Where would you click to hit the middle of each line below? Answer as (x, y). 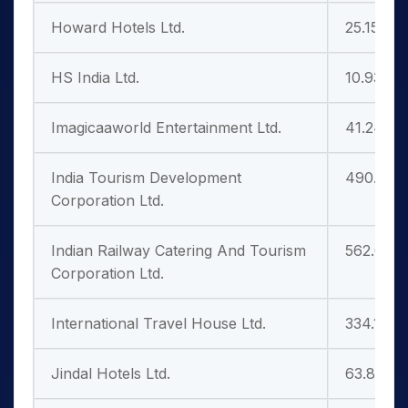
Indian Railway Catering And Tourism (178, 250)
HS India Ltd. (95, 77)
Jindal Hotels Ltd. (111, 373)
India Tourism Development (146, 178)
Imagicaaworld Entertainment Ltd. (166, 127)
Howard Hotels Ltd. (118, 27)
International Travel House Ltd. (158, 323)
